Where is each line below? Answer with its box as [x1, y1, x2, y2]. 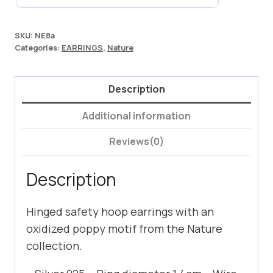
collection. [26, 238, 82, 253]
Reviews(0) [109, 135, 164, 149]
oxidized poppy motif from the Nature [26, 221, 222, 236]
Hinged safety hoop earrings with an [26, 204, 214, 219]
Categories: [15, 43, 62, 53]
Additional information [82, 109, 191, 123]
